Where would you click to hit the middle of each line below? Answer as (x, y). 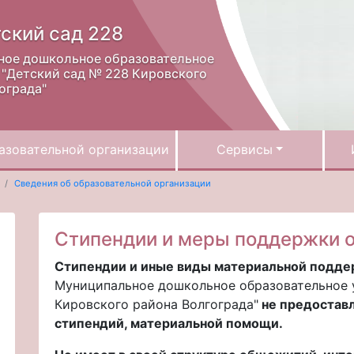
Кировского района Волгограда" (156, 304)
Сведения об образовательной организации (112, 184)
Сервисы (244, 149)
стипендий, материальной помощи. (169, 323)
